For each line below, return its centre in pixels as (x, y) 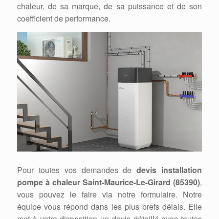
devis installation (169, 170)
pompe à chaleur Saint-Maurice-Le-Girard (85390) (109, 182)
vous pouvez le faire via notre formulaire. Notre (109, 195)
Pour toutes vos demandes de (77, 170)
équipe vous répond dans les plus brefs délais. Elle (109, 207)
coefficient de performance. (64, 18)
